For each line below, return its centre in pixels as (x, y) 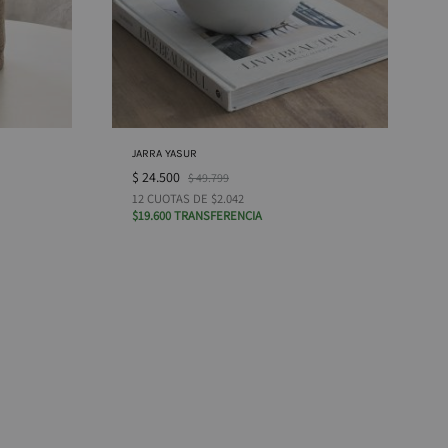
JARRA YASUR (164, 153)
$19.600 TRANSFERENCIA (197, 215)
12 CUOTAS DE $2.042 (188, 198)
